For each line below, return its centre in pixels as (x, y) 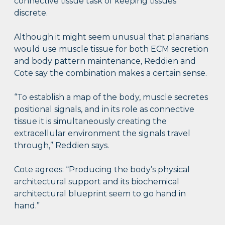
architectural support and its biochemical (97, 182)
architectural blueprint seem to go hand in (100, 194)
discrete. (31, 13)
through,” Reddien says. (62, 146)
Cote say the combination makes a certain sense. (111, 73)
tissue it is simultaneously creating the (91, 122)
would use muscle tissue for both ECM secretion (111, 49)
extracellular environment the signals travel (102, 134)
